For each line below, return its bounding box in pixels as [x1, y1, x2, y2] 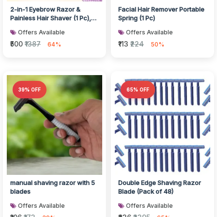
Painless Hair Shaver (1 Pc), [10, 14, 91, 22]
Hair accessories [10, 23, 61, 31]
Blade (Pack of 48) [118, 187, 173, 195]
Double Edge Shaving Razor [118, 179, 201, 186]
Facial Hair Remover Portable [118, 5, 204, 13]
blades [10, 187, 31, 195]
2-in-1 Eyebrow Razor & [10, 5, 80, 13]
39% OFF [18, 87, 41, 93]
